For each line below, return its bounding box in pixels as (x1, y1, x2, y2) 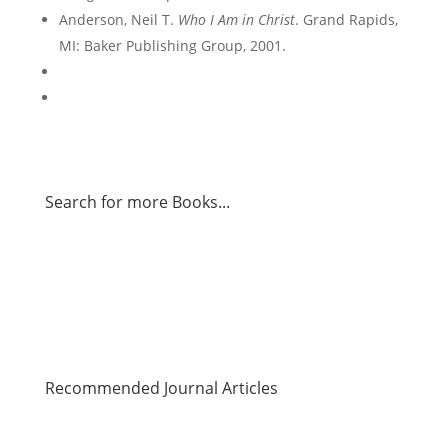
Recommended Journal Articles (44, 377, 278, 399)
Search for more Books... (44, 191, 230, 213)
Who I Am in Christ (177, 10, 295, 29)
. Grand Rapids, (294, 10, 398, 29)
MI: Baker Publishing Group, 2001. (58, 36, 286, 55)
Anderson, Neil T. (58, 10, 178, 29)
